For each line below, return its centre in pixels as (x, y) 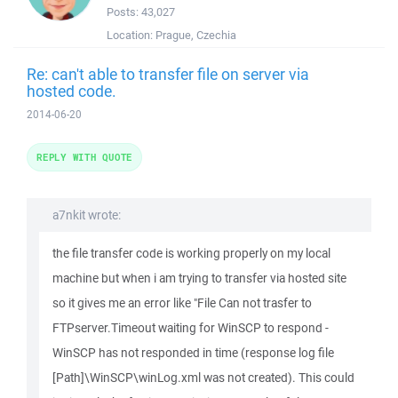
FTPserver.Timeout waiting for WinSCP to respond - (191, 328)
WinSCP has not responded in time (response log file (193, 353)
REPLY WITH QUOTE (84, 157)
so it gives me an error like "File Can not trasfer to (182, 303)
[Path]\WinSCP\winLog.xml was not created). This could (203, 378)
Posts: (124, 12)
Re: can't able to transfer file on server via (168, 74)
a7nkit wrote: (87, 215)
